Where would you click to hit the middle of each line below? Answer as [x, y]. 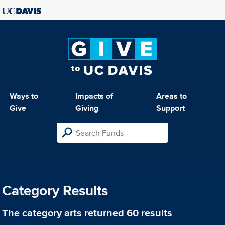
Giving [87, 108]
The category [33, 213]
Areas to [171, 96]
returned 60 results [127, 213]
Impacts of [94, 96]
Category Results [55, 191]
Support [170, 108]
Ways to [24, 96]
